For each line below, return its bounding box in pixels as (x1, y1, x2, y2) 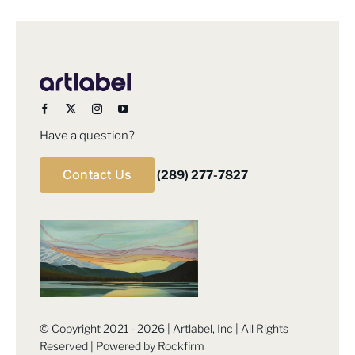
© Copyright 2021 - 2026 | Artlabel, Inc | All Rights (39, 322, 288, 336)
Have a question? (39, 128, 135, 143)
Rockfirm (157, 339, 204, 353)
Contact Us (62, 166, 132, 182)
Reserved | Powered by (39, 339, 158, 353)
